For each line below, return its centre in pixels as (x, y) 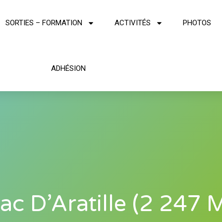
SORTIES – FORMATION (44, 23)
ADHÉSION (68, 68)
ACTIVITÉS (132, 23)
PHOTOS (197, 23)
